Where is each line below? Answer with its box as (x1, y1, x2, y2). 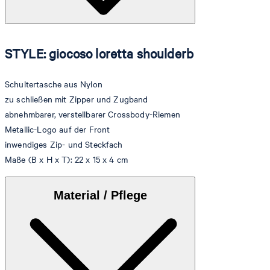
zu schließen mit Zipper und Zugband (5, 93, 148, 105)
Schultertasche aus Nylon (5, 78, 102, 90)
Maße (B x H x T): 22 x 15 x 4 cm (5, 154, 128, 166)
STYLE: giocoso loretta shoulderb (5, 44, 194, 62)
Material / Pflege (53, 189, 147, 202)
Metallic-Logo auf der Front (5, 124, 110, 136)
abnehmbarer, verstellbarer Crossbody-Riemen (5, 108, 180, 121)
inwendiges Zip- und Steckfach (5, 139, 123, 151)
